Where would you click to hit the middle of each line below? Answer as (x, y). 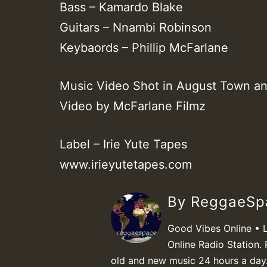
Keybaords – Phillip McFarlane (144, 48)
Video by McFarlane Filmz (133, 106)
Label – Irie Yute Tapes (123, 145)
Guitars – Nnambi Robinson (136, 28)
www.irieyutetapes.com (126, 165)
